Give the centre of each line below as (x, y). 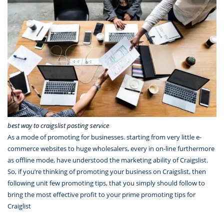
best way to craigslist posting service (58, 125)
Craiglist (19, 206)
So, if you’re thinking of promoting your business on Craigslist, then (107, 171)
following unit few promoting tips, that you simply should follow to (106, 183)
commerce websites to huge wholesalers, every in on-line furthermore (111, 148)
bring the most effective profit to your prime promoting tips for (101, 194)
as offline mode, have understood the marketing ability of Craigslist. (108, 160)
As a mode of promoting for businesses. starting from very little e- (104, 137)
